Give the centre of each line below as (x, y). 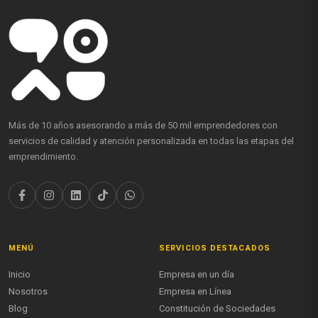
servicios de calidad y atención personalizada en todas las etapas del (151, 141)
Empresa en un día (197, 275)
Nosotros (28, 292)
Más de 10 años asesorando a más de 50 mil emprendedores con (143, 126)
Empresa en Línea (195, 292)
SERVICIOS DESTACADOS (215, 248)
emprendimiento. (43, 157)
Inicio (20, 275)
